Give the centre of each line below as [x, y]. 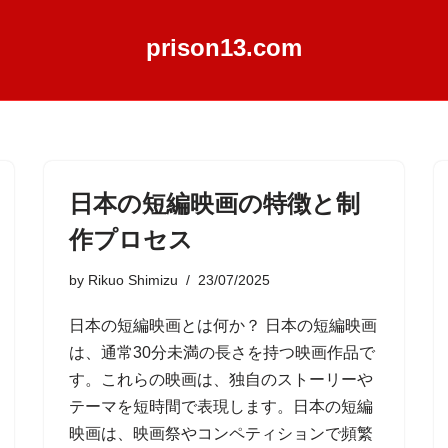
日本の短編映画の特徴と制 [214, 203]
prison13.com [224, 47]
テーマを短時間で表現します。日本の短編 [221, 406]
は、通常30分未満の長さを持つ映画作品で [222, 352]
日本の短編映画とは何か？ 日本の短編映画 [223, 325]
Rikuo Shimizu [133, 280]
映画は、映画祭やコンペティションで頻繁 [221, 433]
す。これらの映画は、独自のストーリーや [221, 379]
